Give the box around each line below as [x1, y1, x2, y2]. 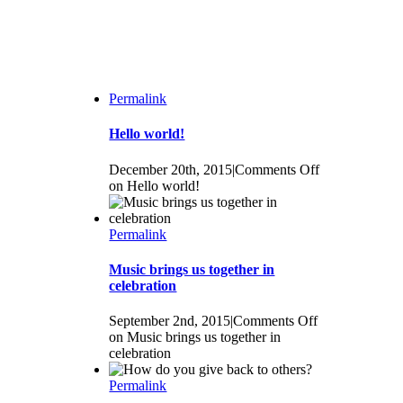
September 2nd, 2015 [109, 313, 231, 329]
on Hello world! [109, 177, 201, 193]
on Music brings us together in [109, 329, 282, 345]
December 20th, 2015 [109, 161, 233, 177]
